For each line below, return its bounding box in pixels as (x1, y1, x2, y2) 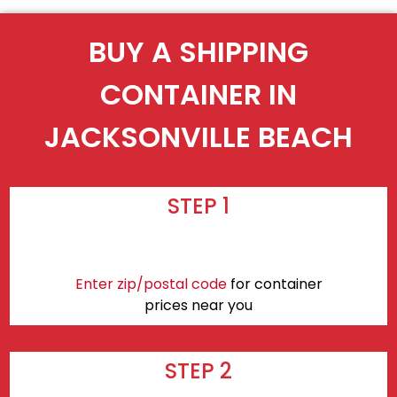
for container (226, 273, 323, 294)
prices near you (144, 294, 253, 315)
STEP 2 (165, 355, 232, 385)
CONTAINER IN (100, 74, 297, 115)
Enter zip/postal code (74, 273, 227, 294)
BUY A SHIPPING (89, 32, 308, 73)
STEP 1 (167, 191, 230, 221)
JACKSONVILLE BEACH (44, 117, 353, 158)
